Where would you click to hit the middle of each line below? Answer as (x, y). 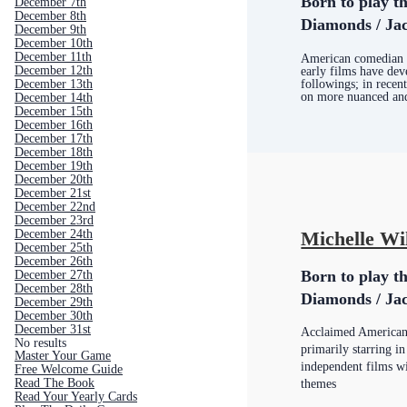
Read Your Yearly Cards (76, 397)
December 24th (54, 234)
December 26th (54, 261)
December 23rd (54, 220)
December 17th (54, 139)
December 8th (50, 16)
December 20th (54, 179)
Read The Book (55, 383)
